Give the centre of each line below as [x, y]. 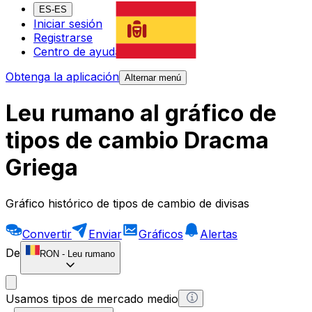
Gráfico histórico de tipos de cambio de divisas [127, 203]
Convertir [47, 234]
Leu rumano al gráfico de [141, 114]
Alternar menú [153, 78]
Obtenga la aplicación [62, 77]
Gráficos [161, 234]
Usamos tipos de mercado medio [92, 298]
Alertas [219, 234]
